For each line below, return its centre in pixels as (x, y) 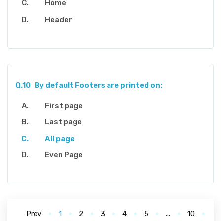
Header (58, 19)
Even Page (64, 155)
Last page (63, 122)
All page (60, 138)
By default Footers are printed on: (98, 85)
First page (64, 105)
